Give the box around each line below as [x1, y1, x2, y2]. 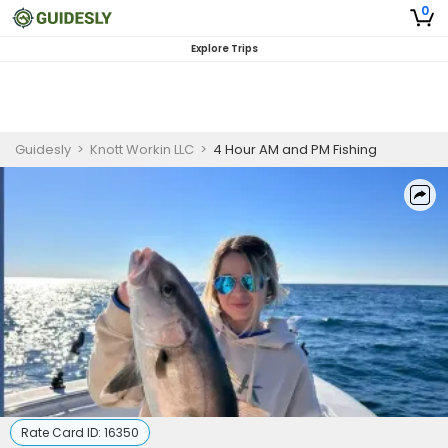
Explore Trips [190, 41, 258, 56]
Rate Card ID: [21, 424, 104, 441]
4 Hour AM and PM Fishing [213, 140, 377, 159]
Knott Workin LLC [90, 140, 194, 159]
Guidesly [15, 140, 71, 159]
